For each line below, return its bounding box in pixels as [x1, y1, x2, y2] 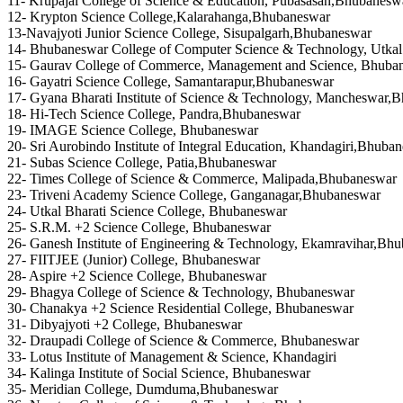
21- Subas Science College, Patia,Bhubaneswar [7, 155, 276, 171]
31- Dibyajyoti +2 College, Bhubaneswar [7, 317, 242, 333]
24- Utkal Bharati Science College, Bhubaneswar [7, 203, 287, 219]
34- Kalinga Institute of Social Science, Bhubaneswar [7, 365, 310, 381]
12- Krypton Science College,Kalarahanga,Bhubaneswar [7, 9, 330, 25]
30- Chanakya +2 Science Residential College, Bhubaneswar [7, 300, 354, 317]
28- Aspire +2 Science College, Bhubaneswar [7, 268, 266, 284]
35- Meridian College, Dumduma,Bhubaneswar [7, 381, 278, 398]
